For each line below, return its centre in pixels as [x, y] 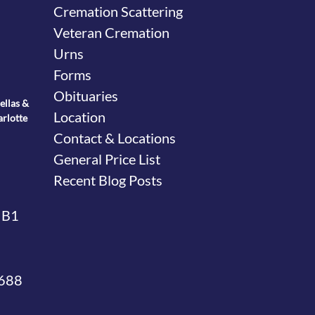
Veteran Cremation [111, 32]
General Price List [107, 159]
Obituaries [86, 95]
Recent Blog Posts [108, 180]
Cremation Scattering [118, 11]
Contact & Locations [115, 137]
